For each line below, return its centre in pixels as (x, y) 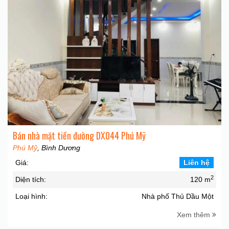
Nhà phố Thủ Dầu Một (178, 196)
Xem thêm (194, 215)
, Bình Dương (59, 148)
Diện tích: (31, 179)
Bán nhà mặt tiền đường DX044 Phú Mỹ (79, 135)
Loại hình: (31, 196)
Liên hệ (197, 163)
